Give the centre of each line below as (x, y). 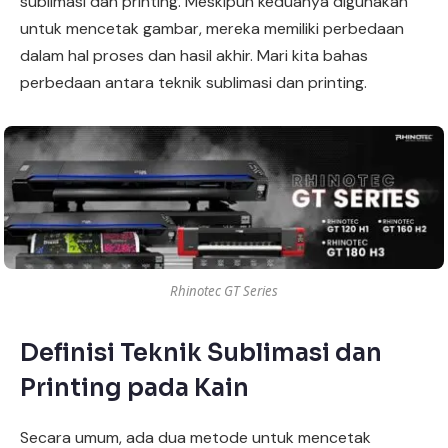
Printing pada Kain (134, 388)
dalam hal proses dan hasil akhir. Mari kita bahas (194, 55)
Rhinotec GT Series (224, 291)
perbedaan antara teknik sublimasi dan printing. (193, 82)
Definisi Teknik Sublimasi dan (201, 353)
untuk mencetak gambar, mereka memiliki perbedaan (212, 28)
